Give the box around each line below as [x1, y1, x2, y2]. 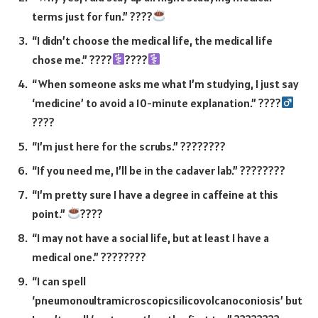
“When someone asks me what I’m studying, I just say [32, 76, 299, 91]
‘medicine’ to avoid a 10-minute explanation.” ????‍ [32, 95, 281, 110]
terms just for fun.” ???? [32, 9, 153, 23]
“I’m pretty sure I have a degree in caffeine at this [32, 187, 278, 202]
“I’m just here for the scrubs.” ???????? [32, 138, 226, 153]
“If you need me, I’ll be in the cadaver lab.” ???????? [32, 163, 285, 177]
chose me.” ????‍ [32, 52, 112, 67]
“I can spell [32, 273, 86, 288]
